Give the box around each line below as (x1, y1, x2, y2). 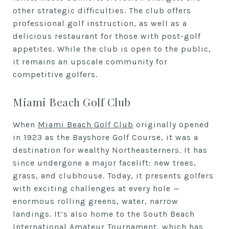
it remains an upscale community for (13, 56, 168, 66)
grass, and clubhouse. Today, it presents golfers (13, 170, 214, 180)
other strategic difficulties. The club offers (13, 5, 191, 15)
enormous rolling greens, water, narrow (13, 196, 178, 206)
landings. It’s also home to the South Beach (13, 209, 195, 219)
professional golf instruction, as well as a (13, 18, 187, 28)
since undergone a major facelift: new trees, (13, 157, 196, 168)
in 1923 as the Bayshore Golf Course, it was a (13, 132, 198, 142)
